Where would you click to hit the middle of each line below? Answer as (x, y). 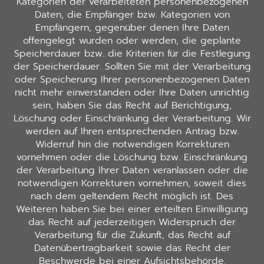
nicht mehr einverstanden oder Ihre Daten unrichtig (132, 93)
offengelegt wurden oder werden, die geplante (132, 41)
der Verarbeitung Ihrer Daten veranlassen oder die (132, 171)
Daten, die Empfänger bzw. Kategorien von (132, 15)
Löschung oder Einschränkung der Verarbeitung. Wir (132, 119)
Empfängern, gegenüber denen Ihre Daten (132, 28)
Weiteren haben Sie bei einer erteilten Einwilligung (132, 209)
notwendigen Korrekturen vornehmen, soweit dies (132, 184)
